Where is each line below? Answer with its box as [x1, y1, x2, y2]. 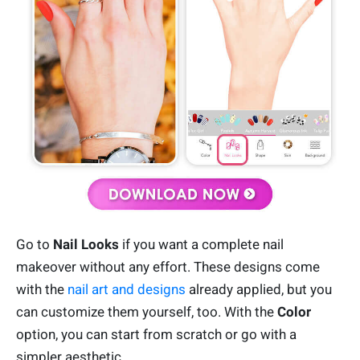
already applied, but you [186, 280, 332, 297]
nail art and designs [67, 280, 186, 297]
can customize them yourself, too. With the [16, 303, 277, 320]
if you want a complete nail [119, 235, 284, 252]
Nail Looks [53, 235, 119, 252]
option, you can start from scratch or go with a [16, 325, 297, 342]
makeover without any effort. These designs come [16, 258, 320, 275]
